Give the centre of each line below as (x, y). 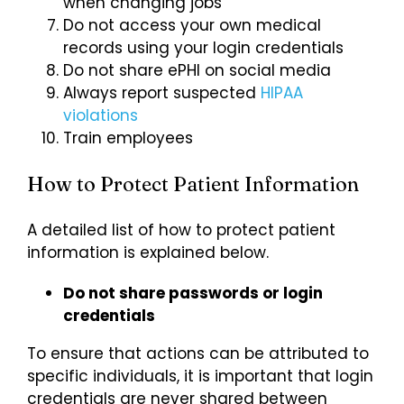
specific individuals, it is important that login (200, 376)
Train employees (128, 138)
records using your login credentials (203, 47)
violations (101, 115)
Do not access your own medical (192, 25)
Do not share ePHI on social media (197, 70)
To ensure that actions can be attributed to (198, 353)
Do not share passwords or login (193, 293)
